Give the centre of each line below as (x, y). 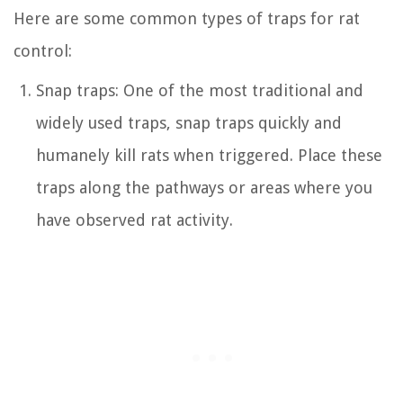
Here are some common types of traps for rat (187, 18)
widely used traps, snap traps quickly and (189, 122)
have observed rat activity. (134, 219)
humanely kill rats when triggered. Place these (209, 155)
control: (43, 50)
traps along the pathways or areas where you (204, 187)
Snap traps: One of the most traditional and (200, 90)
